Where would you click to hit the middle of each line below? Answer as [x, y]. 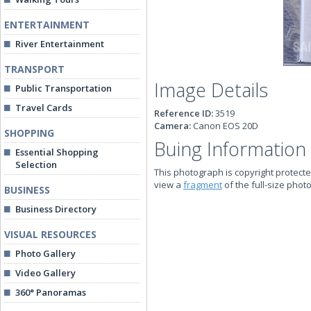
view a [169, 185]
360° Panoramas [51, 292]
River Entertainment [60, 44]
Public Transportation [64, 88]
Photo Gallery [45, 253]
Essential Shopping [57, 152]
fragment [203, 185]
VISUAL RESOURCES [50, 234]
